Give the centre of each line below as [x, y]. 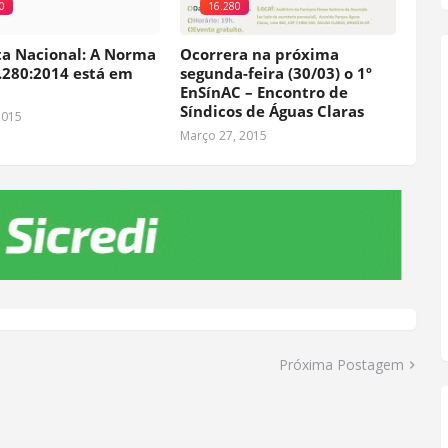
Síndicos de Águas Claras [271, 111]
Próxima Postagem [341, 365]
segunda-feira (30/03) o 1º [275, 73]
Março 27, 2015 [223, 136]
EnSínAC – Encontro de [263, 92]
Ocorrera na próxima [259, 54]
